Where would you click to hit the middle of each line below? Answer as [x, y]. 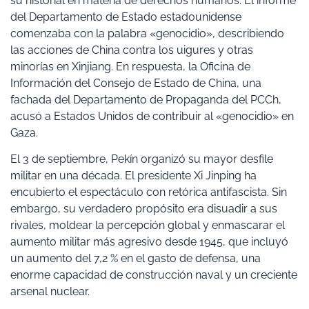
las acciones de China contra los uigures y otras [132, 50]
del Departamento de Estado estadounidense [126, 17]
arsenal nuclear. [50, 292]
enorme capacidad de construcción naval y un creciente [154, 275]
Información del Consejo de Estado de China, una [136, 83]
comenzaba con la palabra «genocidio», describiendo [147, 33]
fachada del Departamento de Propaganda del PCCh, [146, 99]
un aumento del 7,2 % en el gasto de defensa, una [136, 259]
